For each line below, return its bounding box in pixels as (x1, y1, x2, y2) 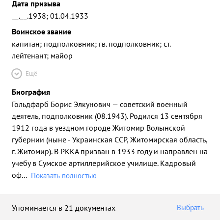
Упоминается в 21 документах (12, 202, 115, 213)
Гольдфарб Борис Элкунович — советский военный (12, 99, 188, 109)
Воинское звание (12, 27, 71, 36)
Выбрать (177, 203, 204, 212)
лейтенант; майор (12, 51, 73, 60)
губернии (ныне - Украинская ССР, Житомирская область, (12, 135, 207, 144)
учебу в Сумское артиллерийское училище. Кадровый (12, 158, 196, 168)
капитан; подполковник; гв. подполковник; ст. (12, 39, 170, 49)
